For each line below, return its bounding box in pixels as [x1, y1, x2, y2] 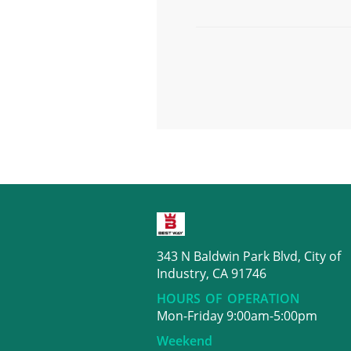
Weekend [156, 332, 212, 349]
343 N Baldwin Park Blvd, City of [156, 248, 341, 265]
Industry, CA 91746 [156, 265, 266, 282]
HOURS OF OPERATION [156, 290, 300, 307]
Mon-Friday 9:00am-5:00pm [156, 307, 317, 324]
